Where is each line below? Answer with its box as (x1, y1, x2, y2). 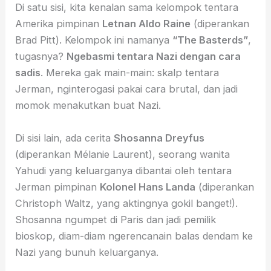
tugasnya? (15, 50, 67, 63)
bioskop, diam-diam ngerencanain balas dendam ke (15, 229, 253, 242)
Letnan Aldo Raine (102, 18, 191, 30)
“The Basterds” (172, 34, 249, 47)
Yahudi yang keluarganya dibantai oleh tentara (15, 164, 232, 177)
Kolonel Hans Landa (100, 180, 196, 193)
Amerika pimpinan (15, 18, 103, 30)
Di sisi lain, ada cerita (15, 131, 114, 144)
